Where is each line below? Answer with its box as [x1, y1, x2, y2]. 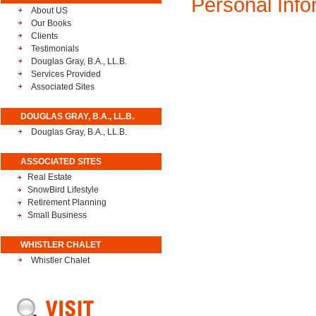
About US [31, 6, 68, 16]
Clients [31, 31, 58, 41]
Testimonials [31, 44, 79, 54]
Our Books [31, 18, 71, 28]
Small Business [28, 210, 87, 220]
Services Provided [31, 69, 101, 79]
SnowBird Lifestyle [28, 185, 99, 195]
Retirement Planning [28, 197, 107, 207]
